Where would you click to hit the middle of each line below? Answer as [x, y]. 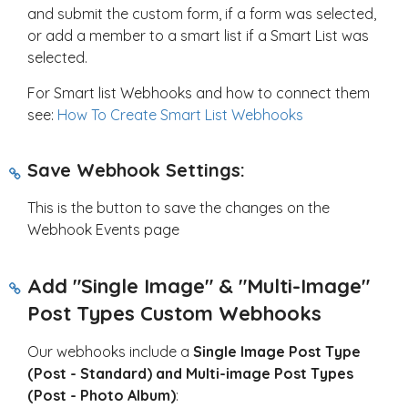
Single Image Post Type [277, 351]
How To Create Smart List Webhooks [180, 114]
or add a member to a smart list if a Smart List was [198, 35]
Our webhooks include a [110, 351]
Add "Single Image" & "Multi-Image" [199, 286]
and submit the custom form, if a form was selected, [202, 13]
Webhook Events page [103, 229]
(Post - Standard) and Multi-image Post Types [190, 373]
